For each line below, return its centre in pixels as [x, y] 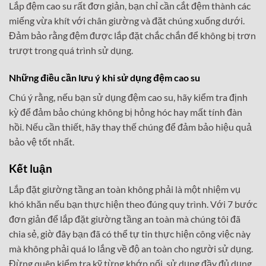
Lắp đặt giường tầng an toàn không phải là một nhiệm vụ [125, 189]
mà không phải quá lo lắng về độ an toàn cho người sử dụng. [131, 248]
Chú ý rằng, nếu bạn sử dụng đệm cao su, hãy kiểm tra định [128, 97]
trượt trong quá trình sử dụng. [71, 50]
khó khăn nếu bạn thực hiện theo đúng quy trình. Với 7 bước [133, 204]
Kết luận [31, 168]
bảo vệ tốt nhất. [42, 142]
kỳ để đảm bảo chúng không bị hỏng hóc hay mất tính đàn [126, 112]
